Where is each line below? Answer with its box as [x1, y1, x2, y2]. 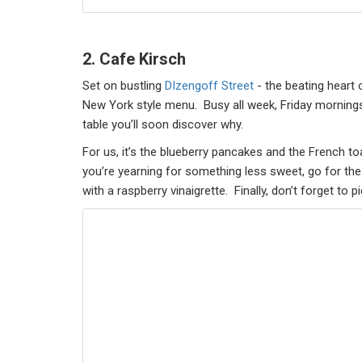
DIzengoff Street [165, 78, 254, 93]
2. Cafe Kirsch [82, 49, 186, 69]
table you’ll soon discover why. [82, 117, 250, 132]
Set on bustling [82, 78, 165, 93]
